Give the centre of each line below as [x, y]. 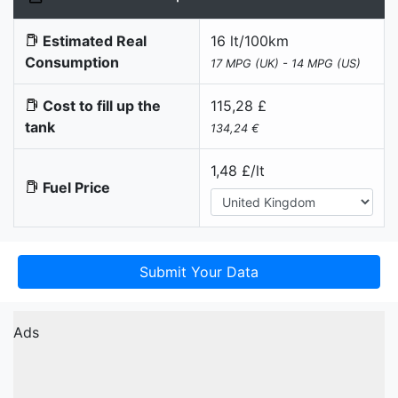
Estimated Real [93, 40]
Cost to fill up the [100, 105]
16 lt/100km [250, 40]
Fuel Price [75, 187]
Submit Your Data [199, 271]
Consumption [72, 62]
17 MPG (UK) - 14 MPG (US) [286, 63]
